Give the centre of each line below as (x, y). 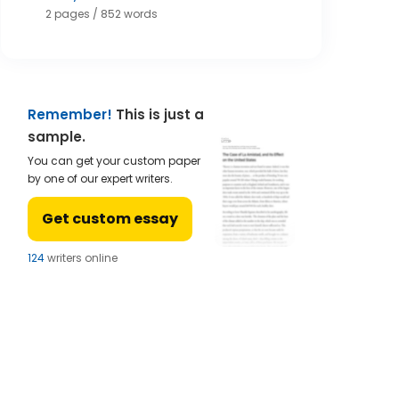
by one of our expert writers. (100, 179)
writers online (77, 258)
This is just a (158, 114)
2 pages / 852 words (102, 14)
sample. (57, 137)
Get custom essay (110, 219)
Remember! (70, 114)
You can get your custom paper (114, 161)
